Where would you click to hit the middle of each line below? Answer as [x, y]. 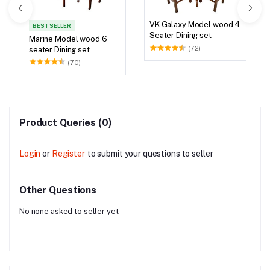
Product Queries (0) [66, 122]
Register [68, 153]
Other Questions [58, 190]
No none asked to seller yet [69, 211]
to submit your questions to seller [150, 153]
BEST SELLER [52, 26]
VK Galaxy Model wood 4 [195, 25]
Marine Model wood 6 [68, 39]
